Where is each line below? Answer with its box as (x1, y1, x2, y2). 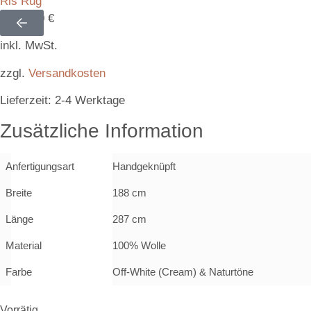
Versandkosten (28, 66, 106, 80)
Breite (6, 186, 32, 199)
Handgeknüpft (112, 160, 176, 172)
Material (6, 239, 42, 251)
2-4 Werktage (55, 94, 125, 108)
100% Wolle (112, 239, 166, 251)
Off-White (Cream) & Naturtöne (112, 265, 253, 278)
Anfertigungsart (6, 160, 74, 172)
